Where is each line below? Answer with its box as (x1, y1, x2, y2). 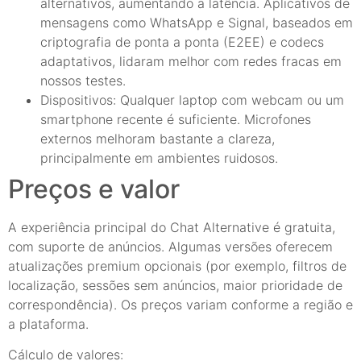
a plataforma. (8, 315, 89, 332)
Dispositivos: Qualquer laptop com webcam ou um (40, 91, 344, 108)
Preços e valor (8, 172, 180, 205)
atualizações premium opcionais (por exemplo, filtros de (8, 257, 346, 274)
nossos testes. (40, 72, 126, 89)
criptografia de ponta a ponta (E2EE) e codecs (40, 33, 324, 50)
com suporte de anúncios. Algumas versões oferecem (8, 238, 333, 255)
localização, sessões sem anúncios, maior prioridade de (8, 276, 342, 293)
